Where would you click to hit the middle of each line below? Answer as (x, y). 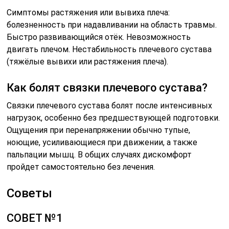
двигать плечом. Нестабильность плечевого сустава (109, 50)
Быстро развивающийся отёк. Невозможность (99, 37)
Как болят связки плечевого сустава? (107, 88)
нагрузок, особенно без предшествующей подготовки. (113, 118)
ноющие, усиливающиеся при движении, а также (102, 143)
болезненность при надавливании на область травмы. (112, 25)
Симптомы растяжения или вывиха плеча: (88, 13)
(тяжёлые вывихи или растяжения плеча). (88, 62)
